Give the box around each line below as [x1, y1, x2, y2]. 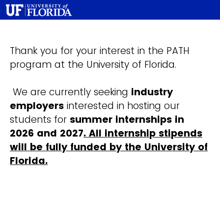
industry [131, 85, 173, 99]
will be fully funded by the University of [10, 140, 208, 154]
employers [10, 99, 64, 113]
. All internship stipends [83, 127, 202, 140]
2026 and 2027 [10, 127, 83, 140]
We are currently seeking [10, 85, 131, 99]
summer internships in [67, 113, 184, 127]
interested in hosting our [64, 99, 180, 113]
